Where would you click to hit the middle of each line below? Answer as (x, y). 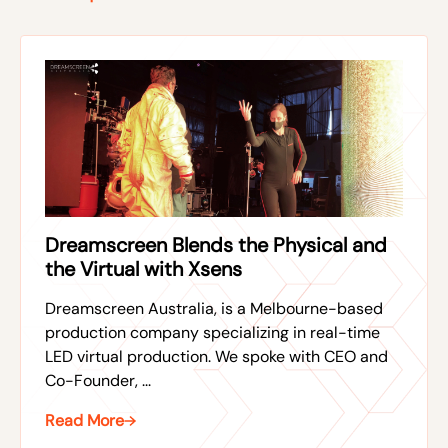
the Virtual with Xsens (143, 269)
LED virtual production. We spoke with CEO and (216, 357)
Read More (84, 421)
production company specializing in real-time (212, 333)
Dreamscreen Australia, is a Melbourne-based (214, 309)
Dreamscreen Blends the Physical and (216, 245)
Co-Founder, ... (98, 381)
